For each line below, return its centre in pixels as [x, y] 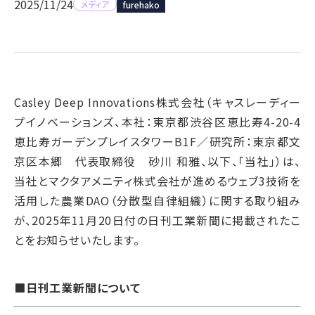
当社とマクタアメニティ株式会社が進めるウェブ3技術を [157, 181]
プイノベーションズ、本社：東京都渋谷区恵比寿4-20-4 [157, 122]
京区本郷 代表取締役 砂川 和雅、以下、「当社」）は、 [157, 161]
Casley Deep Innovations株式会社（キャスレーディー [157, 102]
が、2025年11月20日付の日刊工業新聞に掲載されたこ [157, 220]
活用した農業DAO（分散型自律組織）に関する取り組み [157, 201]
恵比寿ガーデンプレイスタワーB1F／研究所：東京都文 [157, 142]
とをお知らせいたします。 [77, 240]
